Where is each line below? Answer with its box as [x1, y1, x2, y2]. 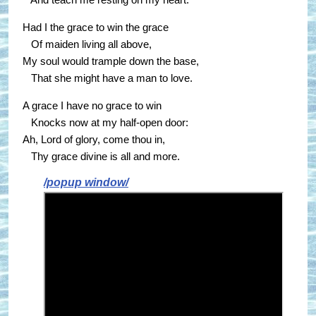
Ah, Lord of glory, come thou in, [23, 133, 165, 146]
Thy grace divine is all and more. [23, 150, 180, 163]
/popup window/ [44, 176, 128, 188]
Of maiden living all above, [23, 38, 152, 51]
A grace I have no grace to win [23, 99, 162, 112]
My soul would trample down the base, [23, 55, 199, 68]
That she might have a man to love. [23, 72, 193, 85]
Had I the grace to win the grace [23, 21, 169, 34]
